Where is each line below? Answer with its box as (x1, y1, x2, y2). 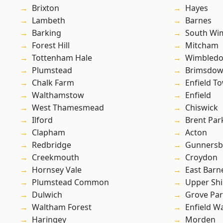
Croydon (185, 152, 218, 163)
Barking (32, 27, 61, 39)
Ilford (32, 114, 53, 126)
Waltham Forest (32, 202, 92, 213)
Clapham (32, 127, 65, 138)
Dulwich (32, 189, 62, 201)
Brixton (32, 2, 59, 14)
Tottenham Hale (32, 52, 92, 64)
